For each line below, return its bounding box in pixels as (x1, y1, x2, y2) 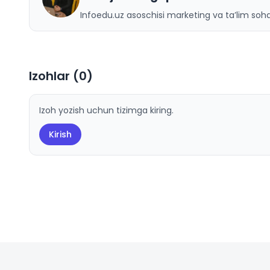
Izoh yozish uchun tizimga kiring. (39, 104, 174, 116)
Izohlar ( (29, 67, 79, 84)
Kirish (49, 128, 72, 140)
